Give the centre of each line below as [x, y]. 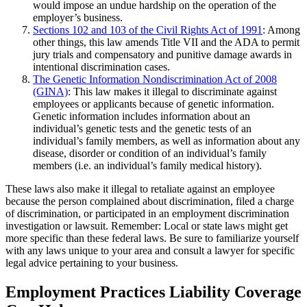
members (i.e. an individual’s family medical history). [147, 165]
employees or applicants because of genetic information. [153, 103]
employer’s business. [78, 17]
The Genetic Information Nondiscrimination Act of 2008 [155, 79]
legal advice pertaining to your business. [92, 262]
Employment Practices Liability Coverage [153, 292]
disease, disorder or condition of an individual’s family [150, 153]
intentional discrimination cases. [101, 66]
